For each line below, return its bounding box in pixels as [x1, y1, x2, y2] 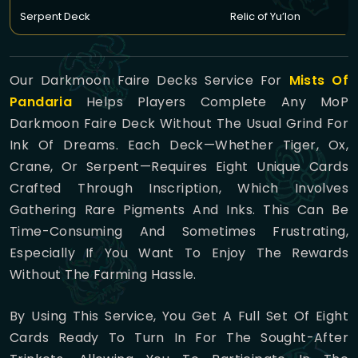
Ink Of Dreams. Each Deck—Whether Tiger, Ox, [10, 135, 348, 154]
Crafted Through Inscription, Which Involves [10, 178, 348, 197]
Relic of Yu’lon [230, 8, 300, 24]
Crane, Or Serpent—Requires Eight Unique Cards [10, 157, 348, 176]
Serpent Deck [20, 8, 90, 24]
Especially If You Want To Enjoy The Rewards [10, 243, 348, 262]
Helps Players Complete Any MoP [72, 92, 348, 111]
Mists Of [288, 70, 348, 89]
